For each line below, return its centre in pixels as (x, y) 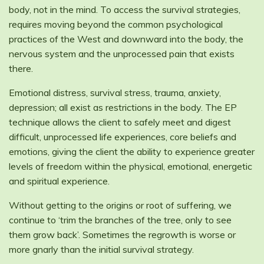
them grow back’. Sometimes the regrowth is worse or (122, 235)
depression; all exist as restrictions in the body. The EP (123, 108)
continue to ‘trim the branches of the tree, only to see (120, 220)
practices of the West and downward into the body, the (126, 39)
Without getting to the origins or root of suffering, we (120, 205)
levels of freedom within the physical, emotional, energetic (131, 166)
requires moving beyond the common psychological (116, 24)
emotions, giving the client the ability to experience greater (132, 152)
